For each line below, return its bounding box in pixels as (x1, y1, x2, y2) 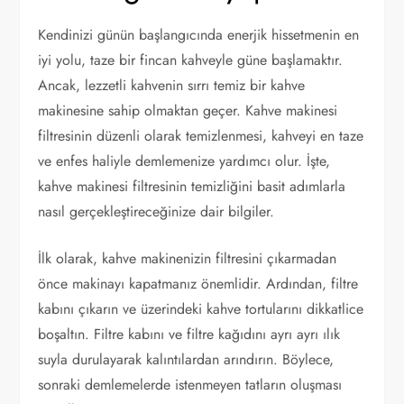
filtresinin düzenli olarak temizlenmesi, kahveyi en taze (38, 124, 364, 146)
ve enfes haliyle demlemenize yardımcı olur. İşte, (38, 150, 331, 171)
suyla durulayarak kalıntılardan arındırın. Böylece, (38, 348, 335, 370)
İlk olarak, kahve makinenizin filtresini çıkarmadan (38, 247, 337, 269)
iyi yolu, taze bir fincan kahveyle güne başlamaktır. (38, 49, 344, 70)
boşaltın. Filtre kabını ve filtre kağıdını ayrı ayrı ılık (38, 323, 341, 344)
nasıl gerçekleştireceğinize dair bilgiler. (38, 200, 275, 222)
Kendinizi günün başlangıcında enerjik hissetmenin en (38, 23, 360, 45)
